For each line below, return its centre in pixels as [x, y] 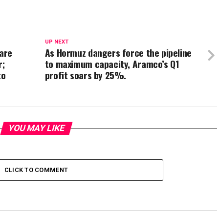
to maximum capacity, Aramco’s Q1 [112, 64]
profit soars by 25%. [86, 75]
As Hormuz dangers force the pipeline [118, 53]
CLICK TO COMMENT [36, 170]
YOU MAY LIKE [36, 128]
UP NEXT [56, 42]
